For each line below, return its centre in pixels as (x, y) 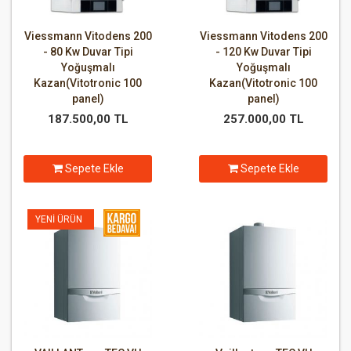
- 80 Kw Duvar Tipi (88, 52)
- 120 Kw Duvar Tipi (263, 52)
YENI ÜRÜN (59, 220)
